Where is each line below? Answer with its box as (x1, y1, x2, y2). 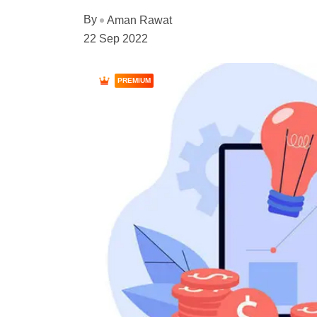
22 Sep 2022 (83, 32, 148, 45)
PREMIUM (117, 76, 151, 84)
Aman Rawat (107, 13, 172, 26)
